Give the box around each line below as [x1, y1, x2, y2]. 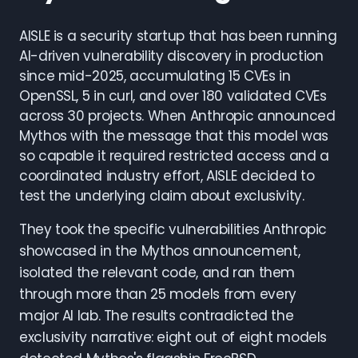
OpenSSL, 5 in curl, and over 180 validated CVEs [19, 86, 327, 105]
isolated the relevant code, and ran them [19, 263, 296, 282]
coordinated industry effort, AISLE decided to [19, 166, 315, 185]
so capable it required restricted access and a [19, 146, 329, 165]
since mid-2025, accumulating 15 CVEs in [19, 66, 291, 86]
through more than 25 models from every [19, 284, 296, 304]
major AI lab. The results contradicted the [19, 306, 294, 325]
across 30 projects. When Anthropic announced [19, 106, 336, 125]
